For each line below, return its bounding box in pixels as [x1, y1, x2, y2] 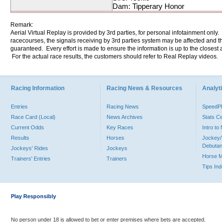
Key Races [107, 124, 133, 130]
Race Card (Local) [11, 114, 55, 120]
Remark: [10, 21, 33, 28]
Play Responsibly [11, 193, 56, 199]
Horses [107, 135, 124, 141]
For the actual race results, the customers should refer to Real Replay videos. [10, 53, 218, 60]
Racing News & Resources [107, 85, 182, 92]
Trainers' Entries [11, 156, 51, 162]
